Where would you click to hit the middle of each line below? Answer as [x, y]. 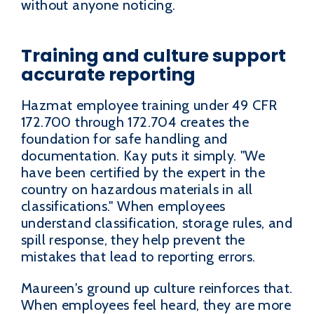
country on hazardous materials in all [137, 189]
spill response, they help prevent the [133, 239]
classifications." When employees [123, 206]
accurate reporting [108, 75]
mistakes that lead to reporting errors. [138, 256]
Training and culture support [153, 56]
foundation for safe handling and [124, 138]
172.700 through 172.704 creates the [135, 122]
